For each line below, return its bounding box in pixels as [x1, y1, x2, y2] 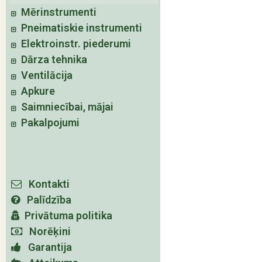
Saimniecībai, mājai [16, 101, 113, 113]
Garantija [21, 241, 72, 253]
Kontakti [22, 178, 70, 190]
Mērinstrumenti [16, 6, 96, 18]
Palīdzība [20, 194, 71, 206]
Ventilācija [16, 69, 73, 81]
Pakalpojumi [16, 116, 80, 129]
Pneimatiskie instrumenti [16, 22, 142, 34]
